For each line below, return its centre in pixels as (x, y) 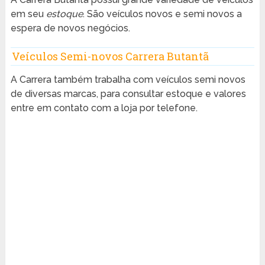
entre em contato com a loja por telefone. (104, 108)
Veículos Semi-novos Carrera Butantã (110, 56)
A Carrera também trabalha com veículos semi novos (128, 80)
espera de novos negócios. (70, 28)
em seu (28, 14)
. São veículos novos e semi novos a (162, 14)
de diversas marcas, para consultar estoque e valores (128, 94)
